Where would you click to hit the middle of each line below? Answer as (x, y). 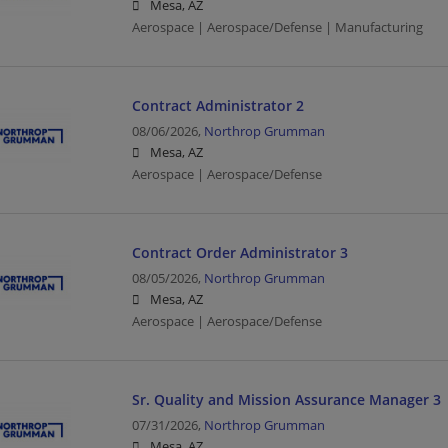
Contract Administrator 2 (217, 105)
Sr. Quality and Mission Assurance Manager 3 (286, 399)
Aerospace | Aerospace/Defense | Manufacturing (277, 27)
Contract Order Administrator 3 (239, 252)
